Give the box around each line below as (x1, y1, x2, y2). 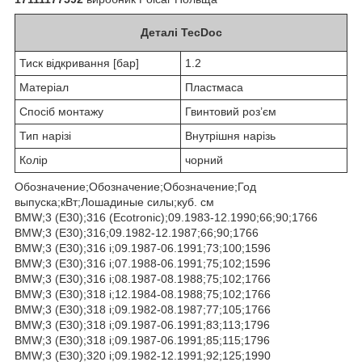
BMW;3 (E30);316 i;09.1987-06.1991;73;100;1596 (15, 241, 271, 255)
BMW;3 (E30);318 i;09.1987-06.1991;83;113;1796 (15, 318, 270, 331)
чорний (185, 153, 223, 166)
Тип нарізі (19, 128, 71, 142)
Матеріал (19, 80, 69, 94)
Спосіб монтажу (19, 104, 103, 118)
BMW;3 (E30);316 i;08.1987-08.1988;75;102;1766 (15, 271, 271, 285)
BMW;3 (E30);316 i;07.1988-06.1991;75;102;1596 (15, 256, 271, 270)
